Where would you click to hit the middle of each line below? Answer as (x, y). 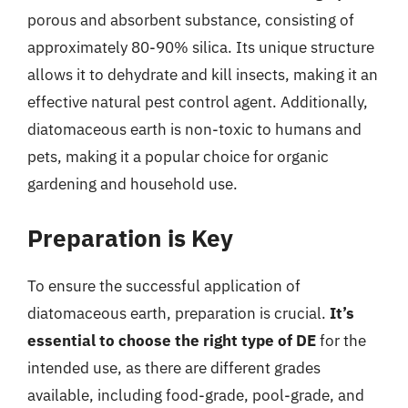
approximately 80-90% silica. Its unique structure (201, 47)
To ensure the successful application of (164, 286)
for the (341, 340)
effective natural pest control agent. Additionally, (198, 102)
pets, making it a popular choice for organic (178, 157)
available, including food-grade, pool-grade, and (196, 395)
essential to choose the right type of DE (172, 340)
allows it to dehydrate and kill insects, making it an (203, 75)
